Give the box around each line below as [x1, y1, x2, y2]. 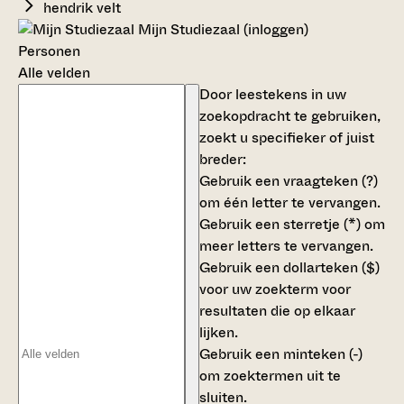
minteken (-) [283, 343, 363, 364]
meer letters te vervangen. [199, 234, 373, 256]
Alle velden [18, 61, 90, 83]
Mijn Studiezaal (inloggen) [134, 18, 308, 40]
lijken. [199, 321, 238, 343]
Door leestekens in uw [199, 83, 346, 105]
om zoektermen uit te [199, 364, 341, 386]
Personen [18, 40, 80, 61]
